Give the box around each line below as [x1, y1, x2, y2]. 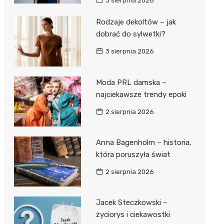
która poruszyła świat [95, 150, 170, 159]
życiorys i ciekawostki [95, 210, 170, 219]
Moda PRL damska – [95, 77, 166, 87]
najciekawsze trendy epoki [95, 89, 186, 99]
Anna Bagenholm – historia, [95, 138, 191, 147]
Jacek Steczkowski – [95, 198, 167, 207]
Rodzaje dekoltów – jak [95, 17, 176, 27]
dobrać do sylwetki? [95, 29, 165, 39]
